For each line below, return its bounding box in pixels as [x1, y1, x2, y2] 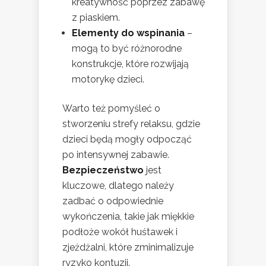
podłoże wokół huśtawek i [62, 226, 178, 237]
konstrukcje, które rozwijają [72, 58, 189, 69]
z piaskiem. [72, 11, 120, 23]
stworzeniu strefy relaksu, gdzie [62, 118, 200, 129]
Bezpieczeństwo [62, 164, 144, 176]
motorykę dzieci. [72, 73, 144, 85]
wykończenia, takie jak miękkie [62, 210, 194, 222]
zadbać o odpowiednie [62, 195, 163, 207]
